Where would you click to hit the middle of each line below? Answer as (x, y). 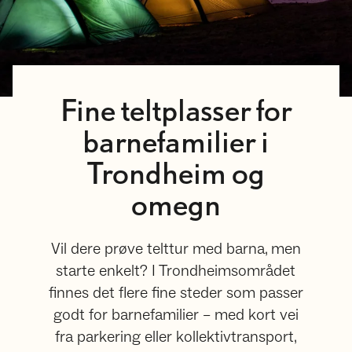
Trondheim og (176, 175)
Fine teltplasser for (176, 112)
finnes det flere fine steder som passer (176, 293)
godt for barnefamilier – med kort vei (176, 315)
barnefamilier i (176, 144)
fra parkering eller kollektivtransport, (176, 337)
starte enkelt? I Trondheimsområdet (176, 271)
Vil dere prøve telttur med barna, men (176, 249)
